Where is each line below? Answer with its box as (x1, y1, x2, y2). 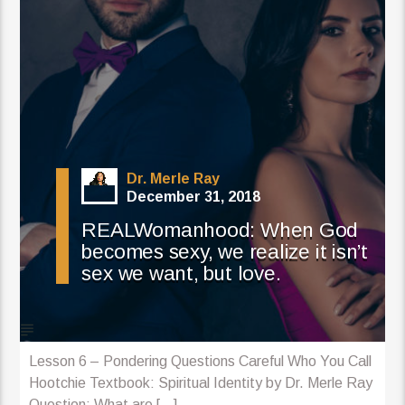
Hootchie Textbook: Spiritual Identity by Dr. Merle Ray (29, 375, 373, 391)
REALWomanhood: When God (81, 219, 359, 242)
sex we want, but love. (81, 262, 281, 286)
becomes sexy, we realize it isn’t (81, 240, 369, 264)
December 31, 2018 (127, 189, 261, 205)
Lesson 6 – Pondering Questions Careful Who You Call (29, 353, 372, 370)
